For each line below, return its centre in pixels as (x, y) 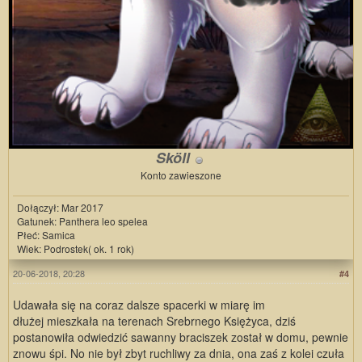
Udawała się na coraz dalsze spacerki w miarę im (139, 305)
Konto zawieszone (181, 175)
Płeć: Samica (46, 235)
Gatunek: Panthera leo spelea (82, 221)
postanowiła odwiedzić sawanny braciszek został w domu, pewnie (181, 337)
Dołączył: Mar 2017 (60, 208)
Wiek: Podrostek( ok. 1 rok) (76, 249)
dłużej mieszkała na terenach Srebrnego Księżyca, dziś (154, 321)
